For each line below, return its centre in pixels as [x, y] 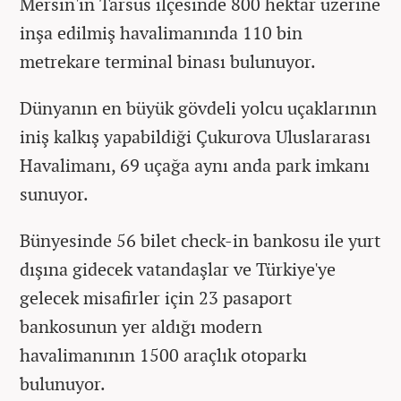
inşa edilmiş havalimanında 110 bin [161, 33]
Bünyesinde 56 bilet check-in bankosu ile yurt [200, 241]
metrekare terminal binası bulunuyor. [168, 62]
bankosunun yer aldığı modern [141, 327]
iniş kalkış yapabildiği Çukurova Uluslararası [195, 137]
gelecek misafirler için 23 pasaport [156, 298]
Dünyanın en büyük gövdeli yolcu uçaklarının [198, 108]
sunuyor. [54, 194]
